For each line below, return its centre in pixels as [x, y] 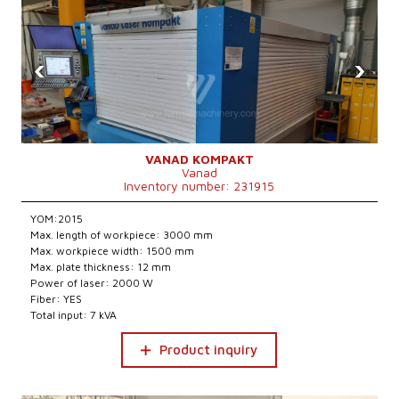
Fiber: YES [57, 299]
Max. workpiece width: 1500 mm [113, 251]
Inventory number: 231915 [199, 186]
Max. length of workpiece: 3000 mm [122, 235]
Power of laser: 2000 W [92, 283]
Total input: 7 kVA [74, 315]
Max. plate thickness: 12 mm [101, 267]
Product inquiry [209, 350]
